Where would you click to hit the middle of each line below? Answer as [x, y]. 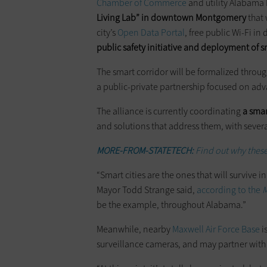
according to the [229, 190]
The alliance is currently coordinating [169, 111]
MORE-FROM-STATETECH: [146, 151]
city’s [107, 33]
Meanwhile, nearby [134, 229]
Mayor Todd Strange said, [147, 190]
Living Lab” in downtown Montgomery [171, 18]
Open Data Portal [151, 33]
